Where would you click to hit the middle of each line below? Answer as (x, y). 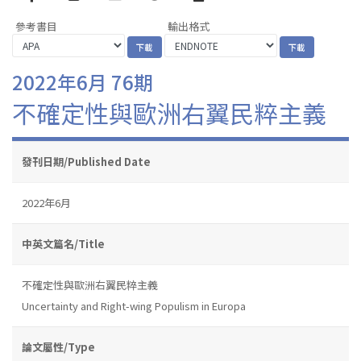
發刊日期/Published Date (86, 161)
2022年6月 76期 (83, 81)
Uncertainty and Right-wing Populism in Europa (134, 305)
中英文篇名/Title (63, 243)
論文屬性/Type (58, 346)
